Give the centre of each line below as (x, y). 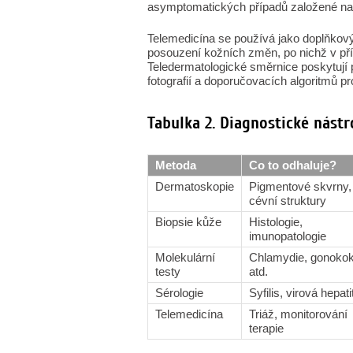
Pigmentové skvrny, (300, 186)
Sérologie (179, 293)
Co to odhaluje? (293, 165)
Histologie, (276, 222)
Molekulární (185, 257)
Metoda (176, 165)
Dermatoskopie (195, 186)
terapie (266, 328)
